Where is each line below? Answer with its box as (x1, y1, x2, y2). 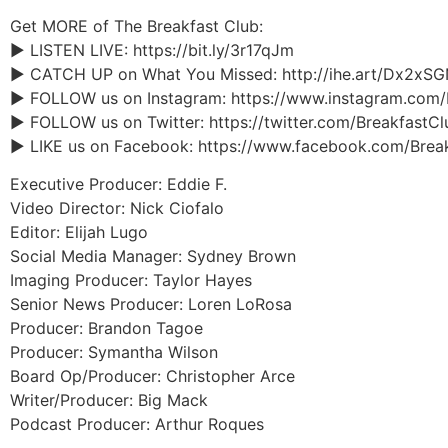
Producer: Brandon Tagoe (10, 318, 203, 339)
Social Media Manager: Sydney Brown (10, 246, 296, 267)
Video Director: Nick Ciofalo (10, 198, 224, 219)
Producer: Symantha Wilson (10, 342, 218, 363)
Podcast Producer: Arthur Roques (10, 414, 264, 435)
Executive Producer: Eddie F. (10, 174, 227, 195)
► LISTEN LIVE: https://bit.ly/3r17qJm (10, 40, 294, 61)
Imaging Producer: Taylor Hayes (10, 270, 252, 291)
